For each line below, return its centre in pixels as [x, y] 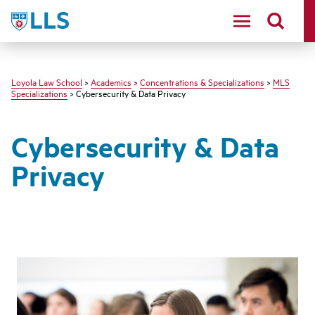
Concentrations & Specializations [202, 82]
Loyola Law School [47, 82]
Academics [111, 82]
